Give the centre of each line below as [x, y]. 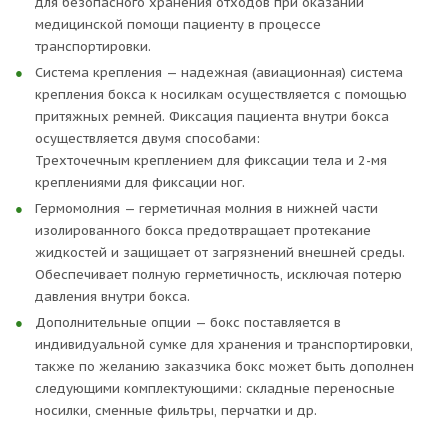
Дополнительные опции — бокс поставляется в [188, 322]
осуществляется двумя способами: [147, 138]
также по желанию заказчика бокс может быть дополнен [224, 366]
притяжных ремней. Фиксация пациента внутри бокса [212, 116]
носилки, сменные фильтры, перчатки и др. [176, 410]
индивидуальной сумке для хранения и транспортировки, [224, 344]
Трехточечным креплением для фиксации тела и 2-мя [211, 160]
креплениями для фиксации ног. [140, 182]
